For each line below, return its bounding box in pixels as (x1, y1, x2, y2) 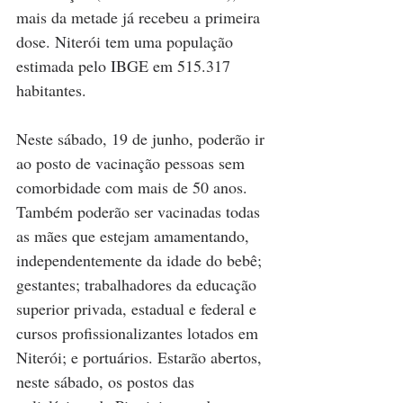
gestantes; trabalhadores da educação (16, 273, 261, 296)
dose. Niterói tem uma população (16, 31, 237, 53)
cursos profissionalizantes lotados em (16, 322, 263, 345)
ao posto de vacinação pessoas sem (16, 152, 249, 175)
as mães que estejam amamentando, (16, 225, 254, 247)
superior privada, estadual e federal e (16, 298, 261, 320)
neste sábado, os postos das (16, 371, 199, 393)
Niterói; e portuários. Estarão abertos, (16, 346, 266, 369)
